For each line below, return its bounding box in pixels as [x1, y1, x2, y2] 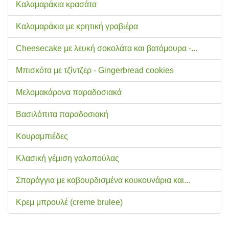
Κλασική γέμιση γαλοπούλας [16, 153, 119, 163]
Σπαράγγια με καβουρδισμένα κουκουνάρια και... [16, 175, 190, 185]
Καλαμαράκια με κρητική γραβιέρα [16, 21, 138, 31]
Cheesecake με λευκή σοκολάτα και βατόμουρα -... [16, 43, 197, 53]
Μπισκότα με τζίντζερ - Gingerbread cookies [16, 65, 174, 75]
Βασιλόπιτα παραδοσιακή [16, 109, 108, 119]
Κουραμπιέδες [16, 131, 68, 141]
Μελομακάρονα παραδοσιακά [16, 87, 122, 97]
